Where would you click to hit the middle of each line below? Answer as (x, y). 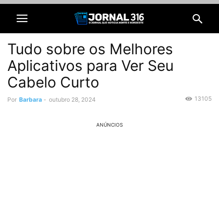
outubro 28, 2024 (72, 99)
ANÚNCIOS (109, 125)
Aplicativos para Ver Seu (90, 66)
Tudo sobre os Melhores (90, 49)
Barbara (31, 99)
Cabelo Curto (53, 82)
